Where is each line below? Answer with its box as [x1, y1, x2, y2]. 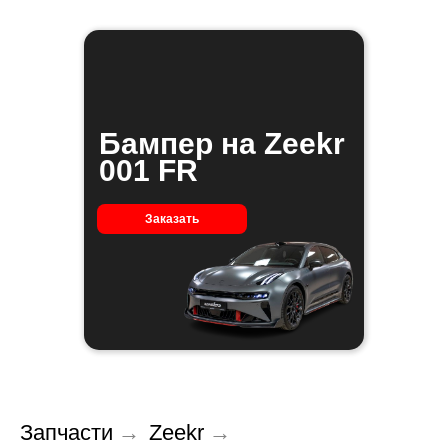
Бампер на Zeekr [99, 127, 345, 160]
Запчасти [20, 420, 113, 445]
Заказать [145, 212, 199, 226]
